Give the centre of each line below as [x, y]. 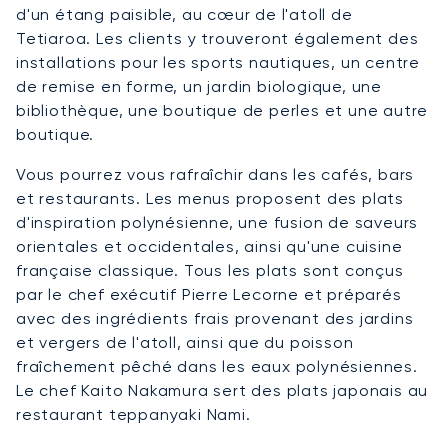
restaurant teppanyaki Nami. [133, 415]
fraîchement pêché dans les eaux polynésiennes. [217, 367]
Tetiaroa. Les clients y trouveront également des [217, 39]
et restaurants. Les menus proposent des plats [210, 199]
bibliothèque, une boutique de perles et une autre [222, 111]
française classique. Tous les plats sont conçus [210, 271]
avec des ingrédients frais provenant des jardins [215, 319]
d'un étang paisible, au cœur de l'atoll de [184, 15]
